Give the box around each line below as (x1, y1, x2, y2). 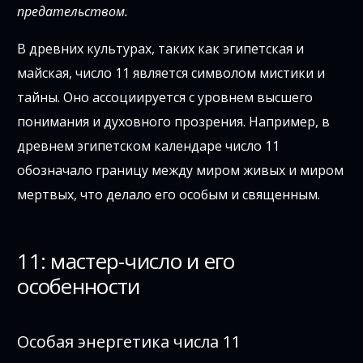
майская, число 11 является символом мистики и (17, 63, 326, 82)
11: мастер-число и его (17, 246, 235, 275)
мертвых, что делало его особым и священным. (17, 185, 321, 203)
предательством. (17, 2, 129, 20)
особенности (17, 271, 140, 301)
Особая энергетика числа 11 (17, 330, 241, 352)
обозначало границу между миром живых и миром (17, 160, 344, 179)
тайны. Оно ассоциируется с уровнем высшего (17, 88, 314, 106)
